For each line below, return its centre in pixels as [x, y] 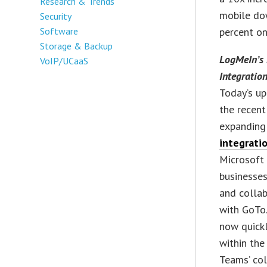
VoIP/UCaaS [64, 60]
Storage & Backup [77, 46]
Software [59, 31]
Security [56, 16]
